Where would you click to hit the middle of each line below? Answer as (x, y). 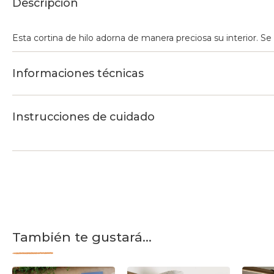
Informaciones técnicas (78, 74)
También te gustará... (82, 237)
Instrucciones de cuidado (83, 117)
